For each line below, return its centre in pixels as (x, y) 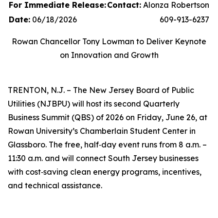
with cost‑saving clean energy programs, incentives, (105, 172)
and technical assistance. (55, 185)
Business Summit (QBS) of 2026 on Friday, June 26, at (108, 117)
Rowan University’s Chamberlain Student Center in (102, 131)
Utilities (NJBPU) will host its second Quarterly (94, 104)
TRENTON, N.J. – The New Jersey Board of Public (101, 90)
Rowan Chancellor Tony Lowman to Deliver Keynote (109, 41)
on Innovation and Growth (109, 55)
